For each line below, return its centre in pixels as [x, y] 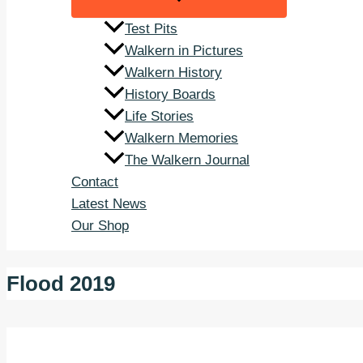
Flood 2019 [61, 284]
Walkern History [173, 73]
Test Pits [151, 29]
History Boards [170, 95]
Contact [95, 182]
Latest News [109, 204]
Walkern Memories [181, 139]
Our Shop [100, 226]
